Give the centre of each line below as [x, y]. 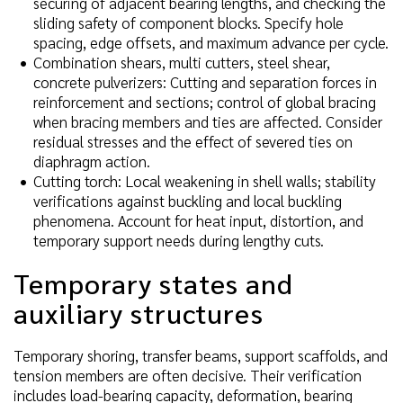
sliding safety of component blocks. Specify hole [188, 23]
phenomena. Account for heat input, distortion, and [198, 221]
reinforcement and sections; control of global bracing [205, 102]
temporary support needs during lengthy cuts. [179, 241]
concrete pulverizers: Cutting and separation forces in [205, 82]
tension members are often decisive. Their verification [188, 375]
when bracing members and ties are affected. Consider [208, 122]
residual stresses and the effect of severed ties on [193, 142]
